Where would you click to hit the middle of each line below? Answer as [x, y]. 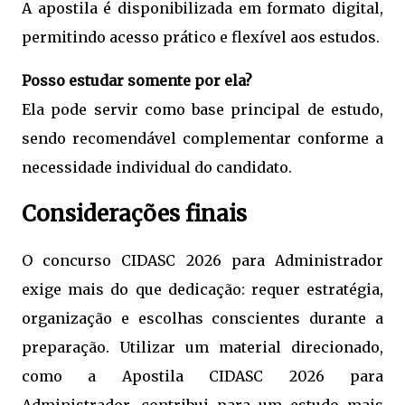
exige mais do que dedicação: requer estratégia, [202, 290]
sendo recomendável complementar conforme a [202, 138]
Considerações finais [134, 213]
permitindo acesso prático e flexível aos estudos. [201, 37]
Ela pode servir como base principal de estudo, [202, 109]
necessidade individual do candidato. [157, 167]
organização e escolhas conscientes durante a [202, 319]
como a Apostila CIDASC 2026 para [202, 377]
